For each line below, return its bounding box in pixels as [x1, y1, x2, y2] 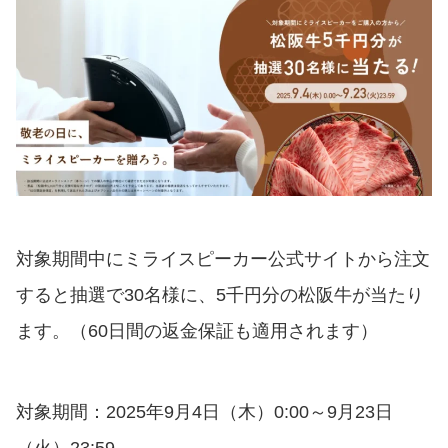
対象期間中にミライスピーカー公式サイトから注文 [16, 249, 430, 270]
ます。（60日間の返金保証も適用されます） [16, 321, 378, 342]
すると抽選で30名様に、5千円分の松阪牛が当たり [16, 285, 424, 306]
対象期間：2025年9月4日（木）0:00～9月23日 [16, 402, 393, 423]
